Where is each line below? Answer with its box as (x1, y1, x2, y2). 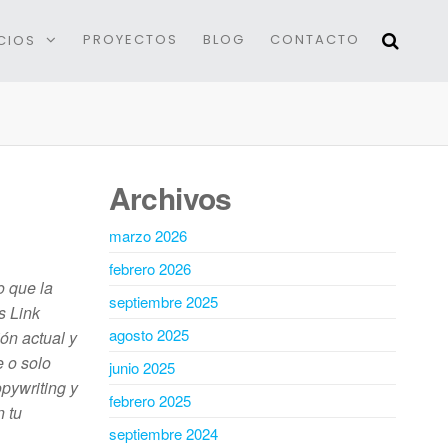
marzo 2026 (108, 225, 187, 246)
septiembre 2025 (108, 291, 218, 312)
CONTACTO (270, 30, 360, 49)
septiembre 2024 (108, 423, 218, 444)
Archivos (108, 176, 232, 219)
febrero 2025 (108, 390, 191, 411)
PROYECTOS (83, 30, 178, 49)
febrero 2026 (108, 258, 191, 279)
